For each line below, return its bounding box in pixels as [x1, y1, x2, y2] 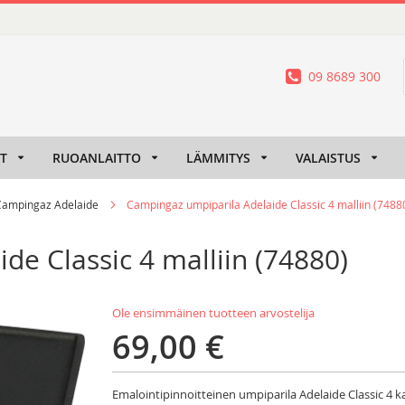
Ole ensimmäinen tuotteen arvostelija [112, 305, 315, 322]
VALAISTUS [296, 149, 361, 166]
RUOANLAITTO [52, 149, 141, 166]
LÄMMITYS [186, 149, 250, 166]
